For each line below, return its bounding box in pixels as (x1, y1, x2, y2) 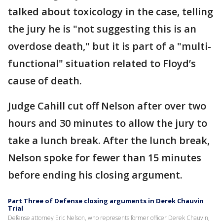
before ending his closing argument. (8, 168, 185, 182)
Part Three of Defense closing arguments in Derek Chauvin (8, 196, 204, 205)
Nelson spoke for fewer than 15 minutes (8, 151, 201, 164)
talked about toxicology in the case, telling (8, 5, 213, 18)
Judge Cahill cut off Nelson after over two (8, 99, 206, 112)
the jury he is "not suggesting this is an (8, 22, 196, 36)
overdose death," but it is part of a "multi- (8, 39, 211, 53)
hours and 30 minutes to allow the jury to (8, 116, 207, 130)
